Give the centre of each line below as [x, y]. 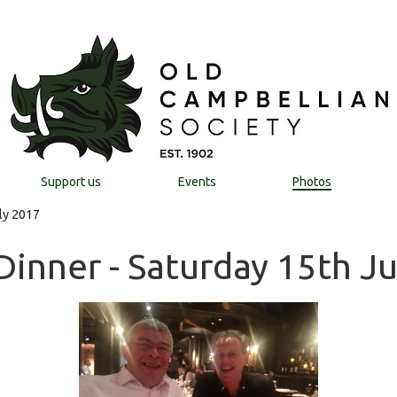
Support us [70, 182]
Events [197, 182]
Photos [312, 182]
